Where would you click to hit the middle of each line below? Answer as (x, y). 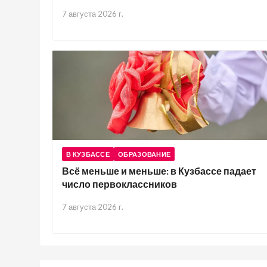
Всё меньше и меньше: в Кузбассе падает (159, 171)
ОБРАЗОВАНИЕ (145, 154)
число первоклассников (119, 184)
